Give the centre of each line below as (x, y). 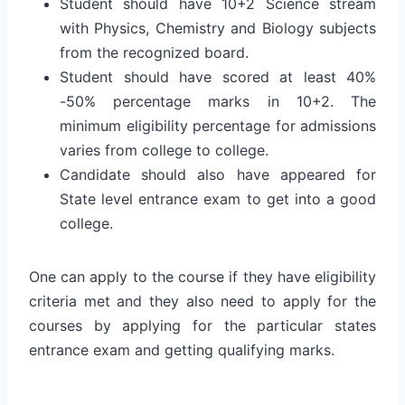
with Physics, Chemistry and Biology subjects (218, 28)
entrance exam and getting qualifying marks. (182, 349)
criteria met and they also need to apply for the (202, 301)
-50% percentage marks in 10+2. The (218, 101)
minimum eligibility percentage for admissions (218, 125)
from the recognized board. (154, 52)
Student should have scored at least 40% (218, 76)
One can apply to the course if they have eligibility (202, 276)
